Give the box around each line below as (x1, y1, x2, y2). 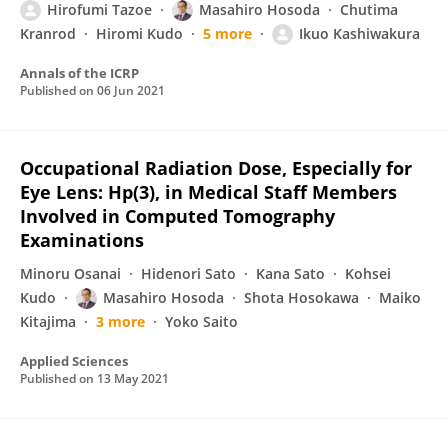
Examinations (20, 228, 144, 252)
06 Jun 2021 (97, 82, 165, 99)
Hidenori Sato (141, 264, 236, 283)
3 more (96, 312, 145, 331)
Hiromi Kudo (96, 24, 183, 43)
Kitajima (20, 312, 76, 331)
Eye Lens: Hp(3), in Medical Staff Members (20, 180, 397, 204)
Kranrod (20, 24, 76, 43)
